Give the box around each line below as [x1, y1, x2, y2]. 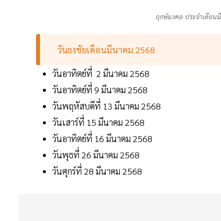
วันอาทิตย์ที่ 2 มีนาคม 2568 [52, 68, 151, 79]
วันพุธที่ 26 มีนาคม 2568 [52, 149, 142, 161]
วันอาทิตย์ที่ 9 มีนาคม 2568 [52, 84, 149, 96]
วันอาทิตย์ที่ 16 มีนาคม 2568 [52, 133, 154, 145]
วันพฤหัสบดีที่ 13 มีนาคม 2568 [52, 100, 163, 112]
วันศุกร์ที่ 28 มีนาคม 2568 [52, 165, 144, 177]
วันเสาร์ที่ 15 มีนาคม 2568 [52, 116, 147, 128]
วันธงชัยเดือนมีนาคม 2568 [57, 44, 157, 56]
